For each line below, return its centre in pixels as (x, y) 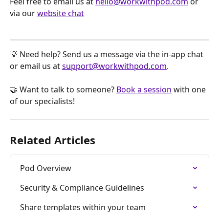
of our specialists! (42, 101)
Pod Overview (46, 168)
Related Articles (53, 140)
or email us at (36, 66)
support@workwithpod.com (114, 66)
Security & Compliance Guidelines (82, 188)
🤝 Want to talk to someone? (63, 90)
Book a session (144, 90)
